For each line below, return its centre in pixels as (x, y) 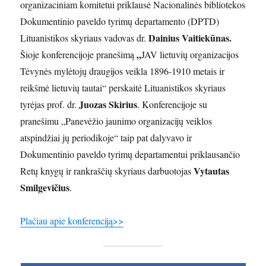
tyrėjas (33, 104)
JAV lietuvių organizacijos (190, 54)
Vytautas (212, 170)
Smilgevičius (45, 187)
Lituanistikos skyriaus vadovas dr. (85, 37)
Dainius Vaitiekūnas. (190, 37)
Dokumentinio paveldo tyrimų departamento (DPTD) (120, 21)
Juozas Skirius (108, 104)
